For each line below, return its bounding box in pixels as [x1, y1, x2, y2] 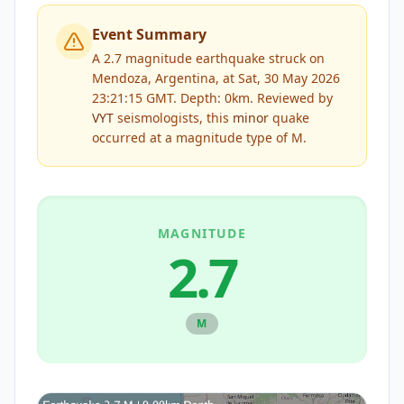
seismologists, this [114, 109, 233, 126]
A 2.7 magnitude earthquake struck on [92, 50, 325, 67]
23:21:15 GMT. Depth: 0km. [92, 89, 253, 106]
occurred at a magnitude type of [92, 129, 291, 146]
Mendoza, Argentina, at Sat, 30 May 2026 [92, 69, 340, 87]
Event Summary [92, 24, 207, 44]
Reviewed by [253, 89, 333, 106]
